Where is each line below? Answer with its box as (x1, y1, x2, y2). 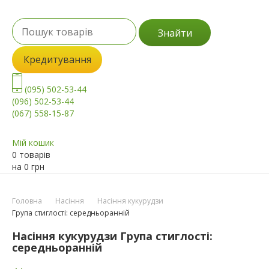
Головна (12, 196, 42, 207)
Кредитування (23, 53, 91, 67)
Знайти (157, 26, 192, 40)
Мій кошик (12, 137, 54, 149)
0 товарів (12, 149, 50, 161)
